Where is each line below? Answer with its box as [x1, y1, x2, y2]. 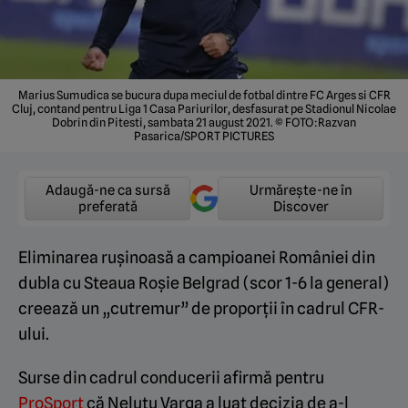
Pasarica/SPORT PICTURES [134, 128, 274, 143]
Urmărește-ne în [249, 181, 352, 199]
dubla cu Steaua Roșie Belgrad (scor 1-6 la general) [18, 272, 389, 292]
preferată [77, 198, 138, 215]
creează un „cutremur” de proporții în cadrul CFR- [18, 298, 384, 318]
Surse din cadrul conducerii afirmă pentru [18, 367, 324, 387]
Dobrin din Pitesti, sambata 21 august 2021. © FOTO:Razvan [52, 115, 356, 129]
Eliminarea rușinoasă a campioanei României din [18, 247, 375, 267]
